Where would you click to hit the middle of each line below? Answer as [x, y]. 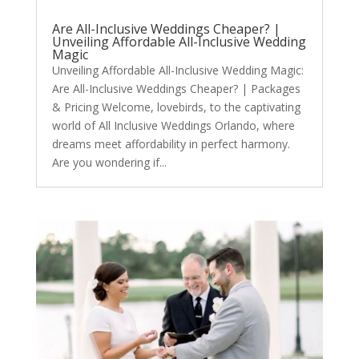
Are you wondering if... [109, 162]
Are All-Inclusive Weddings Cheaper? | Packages [176, 88]
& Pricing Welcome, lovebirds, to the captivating [176, 107]
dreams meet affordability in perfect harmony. [171, 143]
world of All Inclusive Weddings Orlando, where [173, 125]
